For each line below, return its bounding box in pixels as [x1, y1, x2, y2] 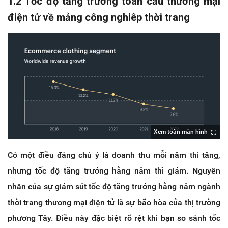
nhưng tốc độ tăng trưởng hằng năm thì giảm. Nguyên [8, 165, 220, 176]
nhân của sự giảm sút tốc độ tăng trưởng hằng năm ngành [8, 181, 220, 191]
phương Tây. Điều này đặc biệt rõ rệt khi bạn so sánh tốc [8, 213, 220, 223]
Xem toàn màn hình [154, 128, 208, 135]
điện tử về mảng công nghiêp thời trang [8, 11, 190, 23]
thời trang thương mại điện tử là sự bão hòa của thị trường [8, 197, 220, 207]
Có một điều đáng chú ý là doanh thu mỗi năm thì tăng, [8, 150, 220, 160]
